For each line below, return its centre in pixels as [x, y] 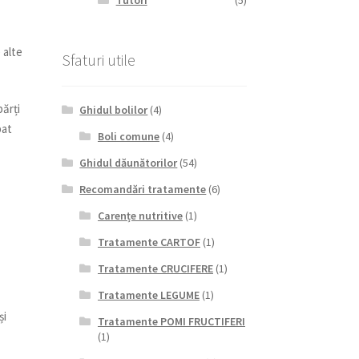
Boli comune [128, 136]
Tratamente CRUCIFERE [155, 268]
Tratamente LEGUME [148, 294]
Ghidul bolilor [114, 109]
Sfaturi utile [98, 60]
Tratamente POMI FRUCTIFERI [171, 321]
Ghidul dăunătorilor [129, 162]
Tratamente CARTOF [149, 242]
